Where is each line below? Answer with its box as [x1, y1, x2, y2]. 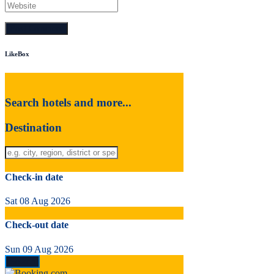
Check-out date [5, 220, 68, 231]
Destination [5, 120, 62, 134]
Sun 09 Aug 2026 [5, 243, 73, 254]
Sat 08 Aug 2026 [5, 196, 70, 207]
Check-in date [5, 171, 63, 182]
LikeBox [5, 50, 29, 58]
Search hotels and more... [5, 96, 131, 109]
